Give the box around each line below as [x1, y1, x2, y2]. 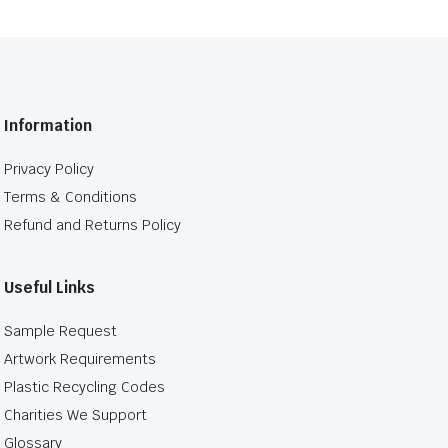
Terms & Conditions [4, 188, 137, 207]
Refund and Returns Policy [4, 216, 181, 235]
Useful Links [4, 278, 96, 298]
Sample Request [4, 322, 117, 341]
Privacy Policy [4, 160, 94, 179]
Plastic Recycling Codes [4, 378, 165, 397]
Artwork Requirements [4, 350, 156, 369]
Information [4, 116, 93, 136]
